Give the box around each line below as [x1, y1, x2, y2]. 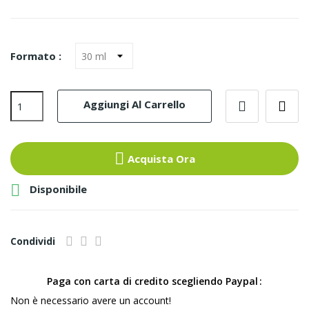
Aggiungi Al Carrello [83, 97, 186, 111]
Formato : [10, 49, 61, 63]
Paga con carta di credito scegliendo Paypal [47, 275, 258, 288]
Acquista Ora [127, 152, 195, 166]
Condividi [10, 235, 55, 248]
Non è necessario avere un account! [10, 294, 171, 307]
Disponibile [27, 182, 87, 197]
